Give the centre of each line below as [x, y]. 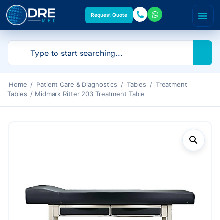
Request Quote [109, 15]
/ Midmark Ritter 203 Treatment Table [87, 94]
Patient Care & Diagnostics [77, 84]
